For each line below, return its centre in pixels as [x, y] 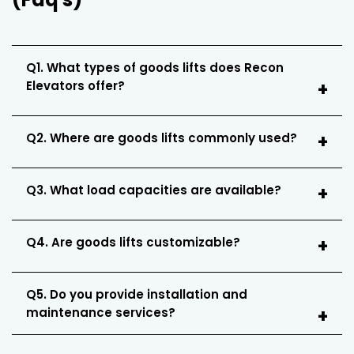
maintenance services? [101, 312]
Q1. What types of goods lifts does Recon [155, 67]
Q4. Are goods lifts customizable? [133, 242]
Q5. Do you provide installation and [137, 294]
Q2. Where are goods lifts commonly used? [162, 137]
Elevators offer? [75, 85]
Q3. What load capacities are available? [154, 190]
